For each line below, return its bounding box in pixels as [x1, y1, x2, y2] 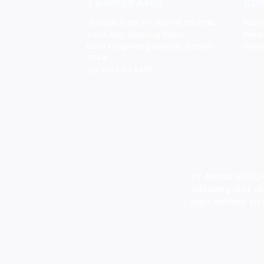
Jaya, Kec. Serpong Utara [86, 29, 184, 40]
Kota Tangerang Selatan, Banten [86, 41, 213, 52]
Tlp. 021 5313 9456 [86, 65, 153, 75]
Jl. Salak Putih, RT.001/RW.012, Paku [86, 18, 218, 28]
